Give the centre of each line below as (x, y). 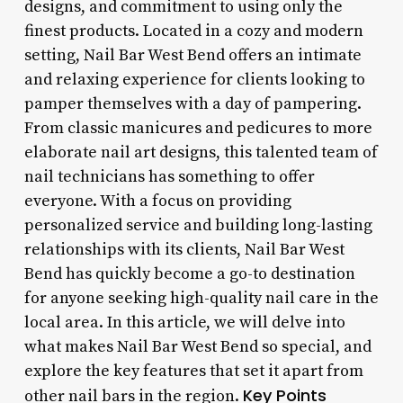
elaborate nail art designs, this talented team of (201, 152)
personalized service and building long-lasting (198, 225)
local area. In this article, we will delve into (184, 322)
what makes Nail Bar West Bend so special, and (197, 346)
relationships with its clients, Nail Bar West (184, 249)
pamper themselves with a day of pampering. (193, 103)
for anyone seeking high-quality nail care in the (201, 298)
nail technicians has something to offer (169, 176)
